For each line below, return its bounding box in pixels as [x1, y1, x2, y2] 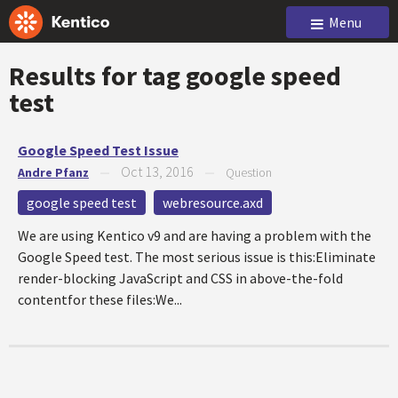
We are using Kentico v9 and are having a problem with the [18, 227, 371, 244]
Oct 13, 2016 [121, 163, 194, 180]
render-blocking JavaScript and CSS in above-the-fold [18, 269, 343, 287]
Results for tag [9, 59, 186, 92]
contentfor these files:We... [18, 291, 182, 308]
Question [226, 164, 272, 180]
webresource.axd [163, 194, 263, 211]
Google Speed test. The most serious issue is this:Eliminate [18, 248, 376, 266]
